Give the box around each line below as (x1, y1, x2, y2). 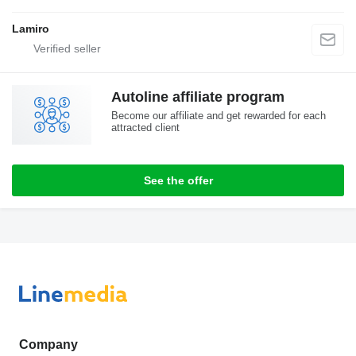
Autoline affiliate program (111, 89, 284, 106)
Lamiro (12, 22, 49, 36)
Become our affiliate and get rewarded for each (111, 110, 326, 122)
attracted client (111, 122, 180, 134)
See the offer (143, 174, 213, 188)
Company (19, 337, 78, 351)
